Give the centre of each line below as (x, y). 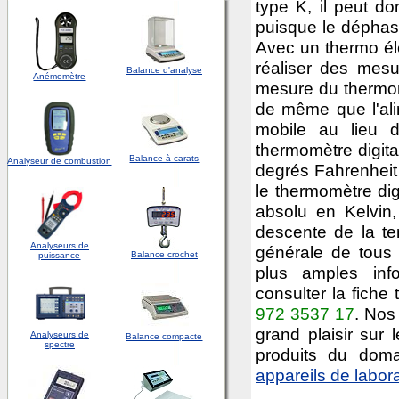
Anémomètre (60, 76)
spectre (60, 344)
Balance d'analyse (164, 70)
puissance (60, 255)
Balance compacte (164, 336)
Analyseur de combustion (60, 161)
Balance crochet (164, 254)
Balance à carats (164, 158)
